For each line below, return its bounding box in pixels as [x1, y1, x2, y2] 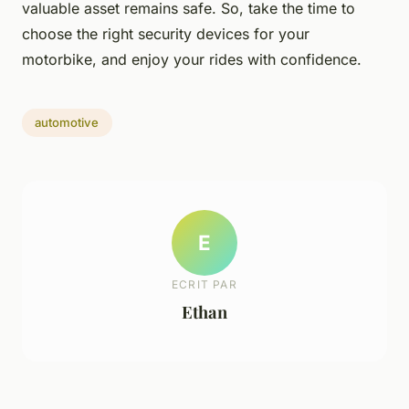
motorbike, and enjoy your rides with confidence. [22, 49, 362, 68]
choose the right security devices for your [22, 24, 309, 43]
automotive [35, 115, 100, 131]
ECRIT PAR [172, 278, 237, 292]
